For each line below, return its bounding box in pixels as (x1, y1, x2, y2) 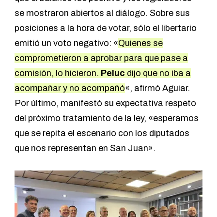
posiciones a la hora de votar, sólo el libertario (15, 23, 197, 33)
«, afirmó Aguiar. (125, 83, 190, 93)
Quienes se (118, 38, 163, 48)
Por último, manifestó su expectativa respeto (15, 98, 196, 108)
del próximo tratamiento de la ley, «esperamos (15, 113, 199, 124)
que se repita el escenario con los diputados (15, 128, 189, 139)
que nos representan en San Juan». (15, 143, 155, 154)
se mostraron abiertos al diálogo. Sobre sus (15, 8, 190, 18)
